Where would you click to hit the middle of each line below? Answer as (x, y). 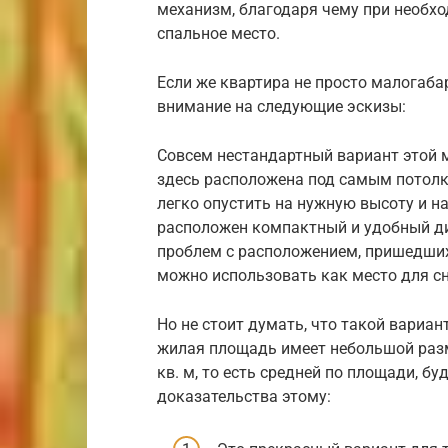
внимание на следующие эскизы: (281, 106)
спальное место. (218, 33)
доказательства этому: (244, 396)
